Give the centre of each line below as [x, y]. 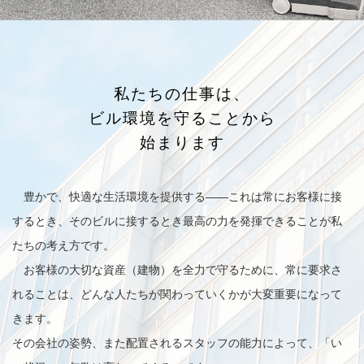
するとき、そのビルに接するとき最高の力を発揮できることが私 [177, 221]
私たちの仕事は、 [182, 93]
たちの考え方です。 [63, 245]
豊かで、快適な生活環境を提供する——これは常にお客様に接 [177, 196]
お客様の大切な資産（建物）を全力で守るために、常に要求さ [177, 269]
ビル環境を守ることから [182, 118]
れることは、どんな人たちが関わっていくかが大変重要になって [177, 294]
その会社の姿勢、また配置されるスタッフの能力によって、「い [177, 342]
